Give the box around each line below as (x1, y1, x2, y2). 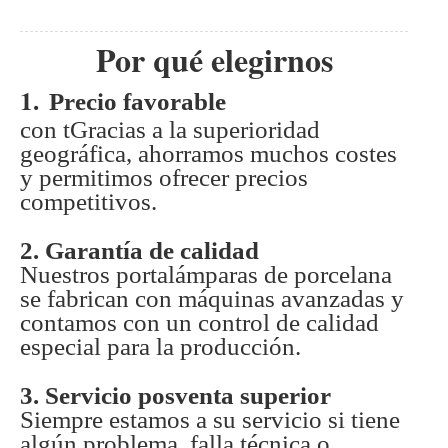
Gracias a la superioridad (70, 116, 320, 144)
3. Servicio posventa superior (20, 382, 331, 410)
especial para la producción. (20, 333, 301, 361)
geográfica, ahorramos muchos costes (20, 140, 397, 168)
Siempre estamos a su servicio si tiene (20, 406, 400, 434)
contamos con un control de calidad (20, 309, 379, 337)
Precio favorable (49, 88, 226, 116)
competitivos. (20, 188, 157, 216)
